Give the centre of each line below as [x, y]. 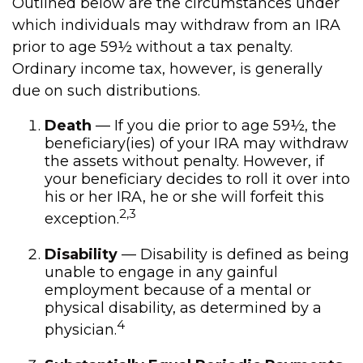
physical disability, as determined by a [183, 308]
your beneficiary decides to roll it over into [197, 179]
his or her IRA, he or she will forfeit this [184, 197]
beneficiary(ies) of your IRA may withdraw [196, 143]
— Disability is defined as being [233, 254]
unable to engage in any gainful [161, 272]
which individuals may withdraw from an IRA [176, 25]
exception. [82, 219]
